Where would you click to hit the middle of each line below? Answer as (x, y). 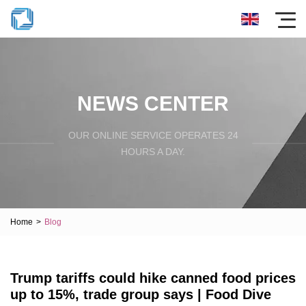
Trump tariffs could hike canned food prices (153, 278)
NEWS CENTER (153, 103)
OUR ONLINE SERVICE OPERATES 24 (153, 135)
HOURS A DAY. (153, 151)
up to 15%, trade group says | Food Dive (141, 294)
